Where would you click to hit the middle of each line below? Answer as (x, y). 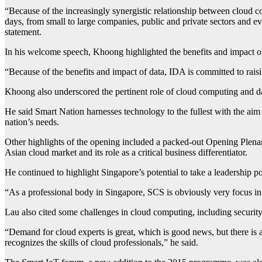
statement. (23, 32)
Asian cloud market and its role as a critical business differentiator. (126, 153)
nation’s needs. (32, 122)
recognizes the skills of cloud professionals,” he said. (101, 243)
